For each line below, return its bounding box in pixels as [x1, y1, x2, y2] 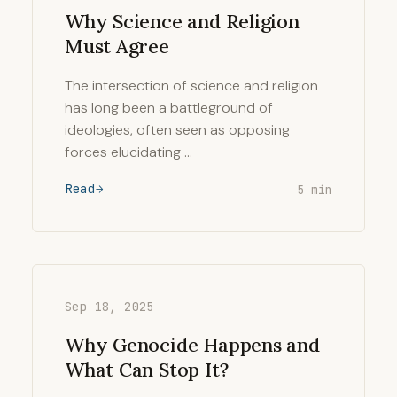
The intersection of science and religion [65, 76, 318, 95]
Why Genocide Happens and [65, 332, 320, 357]
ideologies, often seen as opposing [65, 121, 290, 139]
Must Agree [65, 34, 169, 58]
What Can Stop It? [65, 357, 229, 382]
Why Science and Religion [65, 9, 300, 34]
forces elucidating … [65, 143, 192, 161]
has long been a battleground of [65, 98, 273, 117]
